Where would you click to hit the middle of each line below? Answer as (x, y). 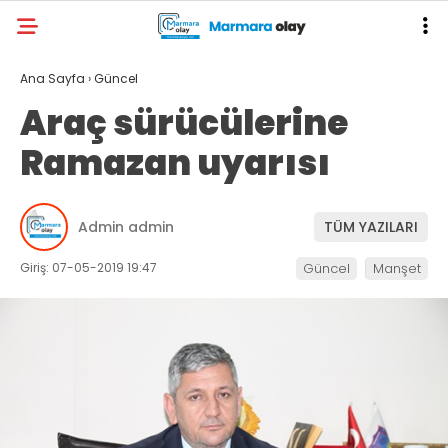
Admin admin (126, 226)
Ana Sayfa (52, 78)
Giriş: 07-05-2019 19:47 (88, 267)
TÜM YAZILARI (371, 226)
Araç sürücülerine (184, 123)
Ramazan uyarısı (175, 163)
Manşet (397, 268)
